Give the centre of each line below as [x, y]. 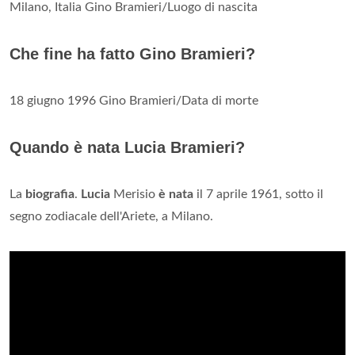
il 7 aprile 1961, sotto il [258, 194]
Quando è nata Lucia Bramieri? [127, 147]
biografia [50, 194]
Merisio [134, 194]
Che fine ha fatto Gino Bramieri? [132, 53]
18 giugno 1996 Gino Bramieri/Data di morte [134, 100]
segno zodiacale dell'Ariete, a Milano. [111, 216]
